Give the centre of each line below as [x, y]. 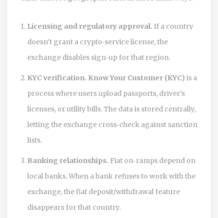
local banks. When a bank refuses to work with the [111, 176]
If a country [173, 26]
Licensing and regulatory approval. [90, 26]
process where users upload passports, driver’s [106, 93]
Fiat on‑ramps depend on [152, 160]
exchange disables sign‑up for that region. [99, 57]
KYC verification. [57, 78]
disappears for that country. [74, 207]
